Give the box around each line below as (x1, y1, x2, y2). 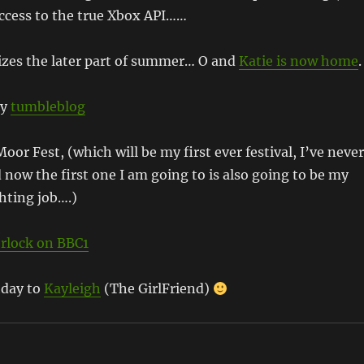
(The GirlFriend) (100, 280, 213, 297)
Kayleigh (43, 280, 101, 297)
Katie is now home (238, 53, 358, 69)
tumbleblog (10, 98, 85, 115)
